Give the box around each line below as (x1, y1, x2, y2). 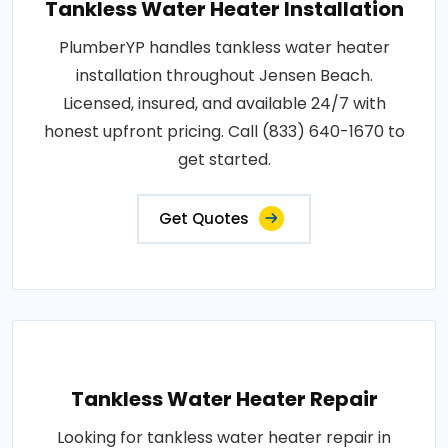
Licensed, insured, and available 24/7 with (62, 91, 386, 115)
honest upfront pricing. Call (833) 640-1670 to (43, 119, 405, 143)
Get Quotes (159, 207, 249, 229)
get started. (177, 147, 271, 171)
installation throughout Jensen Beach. (75, 63, 373, 87)
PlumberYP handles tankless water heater (58, 35, 390, 59)
